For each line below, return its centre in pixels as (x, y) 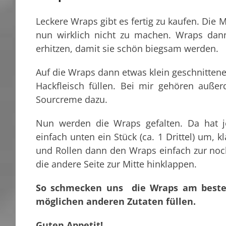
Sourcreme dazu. (72, 100)
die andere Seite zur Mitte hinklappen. (116, 164)
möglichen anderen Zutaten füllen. (116, 202)
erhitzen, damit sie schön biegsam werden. (127, 49)
